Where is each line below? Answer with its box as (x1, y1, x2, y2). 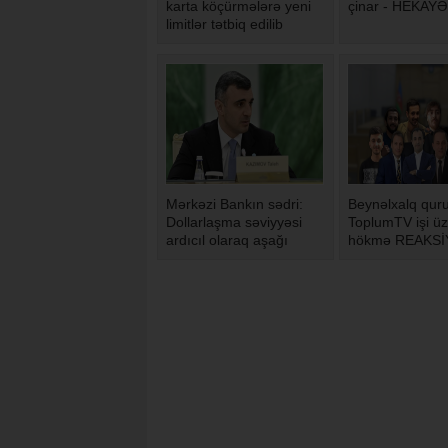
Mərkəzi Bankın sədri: (166, 196, 303, 213)
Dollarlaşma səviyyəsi (166, 214, 302, 231)
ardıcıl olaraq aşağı (166, 232, 288, 249)
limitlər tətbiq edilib (166, 16, 283, 33)
